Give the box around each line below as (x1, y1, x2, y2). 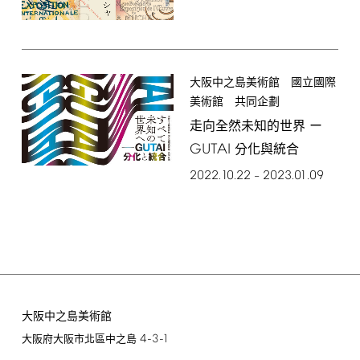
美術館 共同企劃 (189, 96, 280, 110)
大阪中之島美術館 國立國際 (189, 76, 336, 91)
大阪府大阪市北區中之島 (21, 333, 140, 346)
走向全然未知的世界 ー (189, 119, 322, 135)
